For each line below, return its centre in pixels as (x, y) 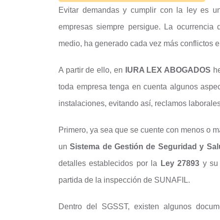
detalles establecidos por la (110, 163)
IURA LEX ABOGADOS (168, 70)
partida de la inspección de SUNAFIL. (124, 180)
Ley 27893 (180, 163)
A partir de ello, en (92, 70)
